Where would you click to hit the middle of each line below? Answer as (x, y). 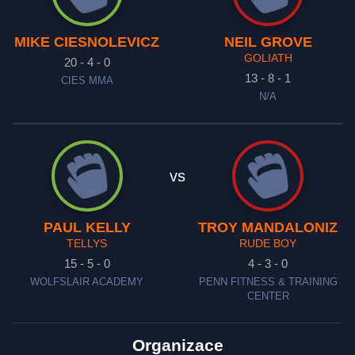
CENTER (268, 296)
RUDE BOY (268, 243)
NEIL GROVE (268, 42)
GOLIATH (268, 58)
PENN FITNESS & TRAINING (268, 282)
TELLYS (87, 243)
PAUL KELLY (87, 227)
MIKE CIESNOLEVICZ (87, 42)
